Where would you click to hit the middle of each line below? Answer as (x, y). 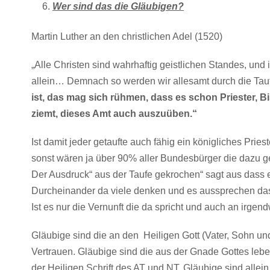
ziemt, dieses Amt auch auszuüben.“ (114, 114)
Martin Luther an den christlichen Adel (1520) (127, 36)
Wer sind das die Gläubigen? (118, 6)
